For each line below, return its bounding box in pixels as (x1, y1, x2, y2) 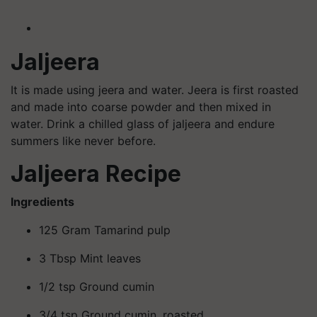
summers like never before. (11, 134, 156, 149)
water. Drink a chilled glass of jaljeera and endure (11, 117, 275, 132)
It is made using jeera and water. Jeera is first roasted (11, 83, 299, 98)
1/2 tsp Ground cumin (39, 279, 154, 294)
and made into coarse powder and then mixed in (11, 100, 271, 115)
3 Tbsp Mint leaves (39, 251, 141, 266)
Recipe (105, 160, 181, 188)
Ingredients (11, 195, 74, 209)
